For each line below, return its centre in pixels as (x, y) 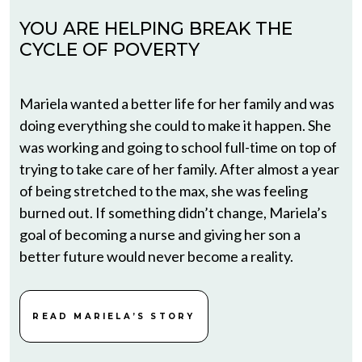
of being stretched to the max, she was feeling (164, 191)
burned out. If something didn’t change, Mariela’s (173, 213)
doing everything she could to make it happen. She (175, 126)
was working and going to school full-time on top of (178, 147)
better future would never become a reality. (156, 257)
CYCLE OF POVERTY (109, 50)
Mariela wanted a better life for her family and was (177, 104)
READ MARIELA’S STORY (114, 317)
